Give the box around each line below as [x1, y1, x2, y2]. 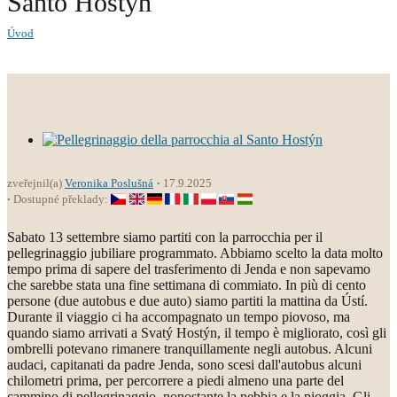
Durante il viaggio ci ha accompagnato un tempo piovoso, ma [7, 309, 350, 324]
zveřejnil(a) [7, 176, 65, 190]
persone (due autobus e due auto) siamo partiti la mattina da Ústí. [7, 293, 368, 308]
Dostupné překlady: [13, 192, 111, 206]
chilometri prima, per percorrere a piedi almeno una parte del [7, 373, 344, 388]
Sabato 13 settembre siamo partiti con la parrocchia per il [7, 230, 323, 245]
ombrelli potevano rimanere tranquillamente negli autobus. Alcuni [7, 341, 372, 356]
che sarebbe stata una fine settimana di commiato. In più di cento [7, 277, 366, 292]
